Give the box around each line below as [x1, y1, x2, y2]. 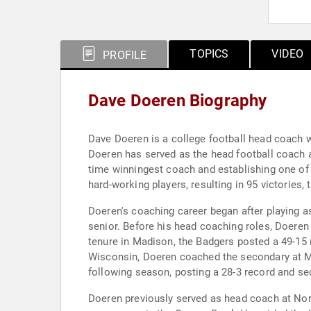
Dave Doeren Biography [88, 91, 267, 110]
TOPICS [190, 47, 229, 60]
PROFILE [100, 49, 147, 62]
